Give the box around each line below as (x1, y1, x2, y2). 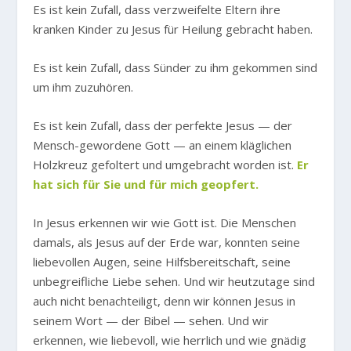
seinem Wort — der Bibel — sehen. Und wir (33, 313, 270, 329)
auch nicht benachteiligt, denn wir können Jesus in (33, 293, 296, 309)
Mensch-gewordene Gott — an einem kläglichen (33, 137, 292, 154)
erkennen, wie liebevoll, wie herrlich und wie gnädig (33, 332, 307, 349)
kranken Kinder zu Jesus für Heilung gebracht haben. (33, 21, 313, 38)
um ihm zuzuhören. (33, 79, 134, 96)
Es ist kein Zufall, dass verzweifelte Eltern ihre (33, 2, 281, 18)
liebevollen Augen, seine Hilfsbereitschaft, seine (33, 254, 291, 270)
